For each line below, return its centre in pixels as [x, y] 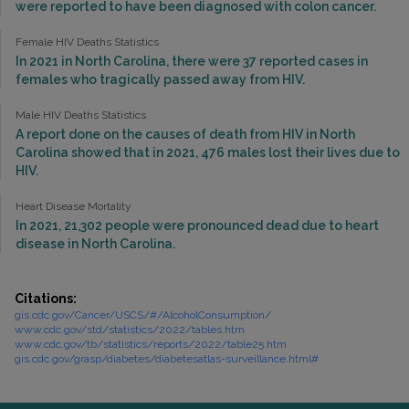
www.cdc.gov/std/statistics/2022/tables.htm [130, 329]
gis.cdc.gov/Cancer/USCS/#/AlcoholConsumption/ [143, 315]
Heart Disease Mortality [73, 206]
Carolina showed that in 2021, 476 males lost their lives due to [208, 152]
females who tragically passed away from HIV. [160, 79]
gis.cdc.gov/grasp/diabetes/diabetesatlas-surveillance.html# [167, 358]
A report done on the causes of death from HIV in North [185, 134]
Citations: [46, 298]
